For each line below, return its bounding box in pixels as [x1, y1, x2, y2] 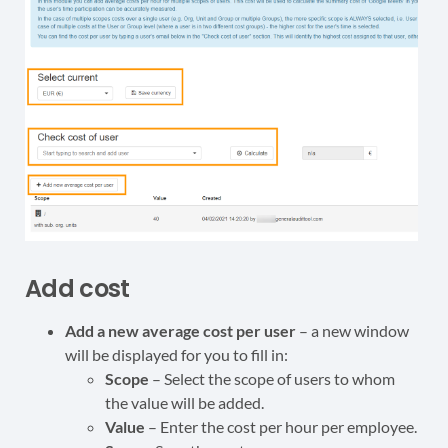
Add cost [25, 272, 130, 306]
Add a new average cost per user [65, 321, 296, 341]
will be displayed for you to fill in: [65, 345, 288, 365]
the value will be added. [105, 393, 264, 413]
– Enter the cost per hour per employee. [145, 417, 417, 437]
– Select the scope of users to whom [149, 369, 395, 389]
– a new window [296, 321, 409, 341]
